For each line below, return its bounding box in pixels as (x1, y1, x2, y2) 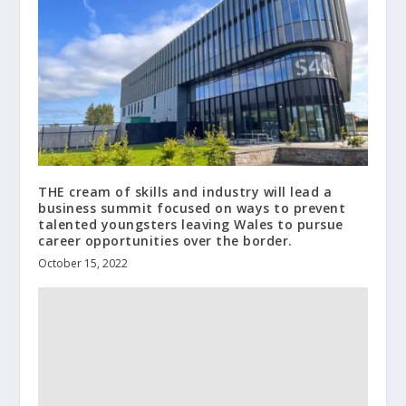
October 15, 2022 (38, 256, 129, 272)
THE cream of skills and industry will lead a (38, 183, 333, 201)
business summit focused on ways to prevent (38, 199, 346, 217)
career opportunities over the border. (38, 232, 293, 250)
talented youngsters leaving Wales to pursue (38, 216, 343, 234)
